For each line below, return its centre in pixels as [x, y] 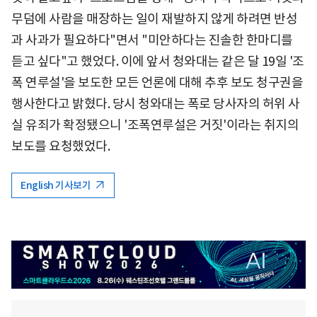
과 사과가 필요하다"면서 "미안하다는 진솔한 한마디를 [152, 40]
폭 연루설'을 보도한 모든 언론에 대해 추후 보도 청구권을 [157, 82]
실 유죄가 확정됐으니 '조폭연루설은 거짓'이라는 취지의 [155, 125]
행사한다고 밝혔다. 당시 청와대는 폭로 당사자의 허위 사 [156, 103]
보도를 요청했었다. [60, 146]
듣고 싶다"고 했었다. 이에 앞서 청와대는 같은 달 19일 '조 [158, 61]
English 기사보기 [57, 185]
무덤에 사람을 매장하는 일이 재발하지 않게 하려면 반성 [154, 18]
